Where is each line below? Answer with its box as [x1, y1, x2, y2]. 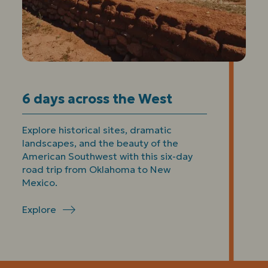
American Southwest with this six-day [22, 150, 193, 163]
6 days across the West [22, 90, 173, 107]
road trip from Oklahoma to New [22, 163, 171, 176]
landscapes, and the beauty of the [22, 137, 179, 150]
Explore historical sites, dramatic [22, 124, 172, 136]
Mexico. [22, 176, 58, 189]
